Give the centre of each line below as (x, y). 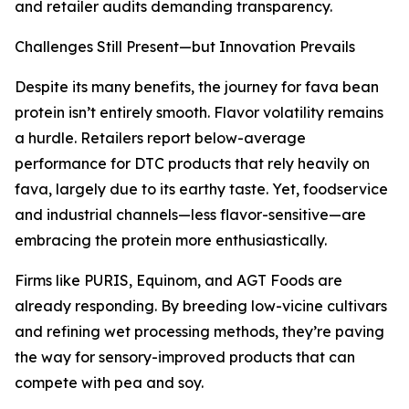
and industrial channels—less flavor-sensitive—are (190, 215)
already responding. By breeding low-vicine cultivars (201, 306)
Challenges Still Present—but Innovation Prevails (185, 47)
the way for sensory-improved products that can (185, 357)
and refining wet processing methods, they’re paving (199, 332)
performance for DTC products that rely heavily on (192, 164)
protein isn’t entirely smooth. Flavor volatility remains (199, 113)
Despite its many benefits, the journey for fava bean (197, 87)
